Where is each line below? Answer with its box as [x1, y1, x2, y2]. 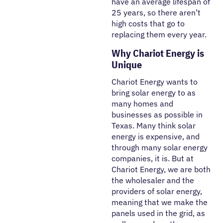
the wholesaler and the [111, 175, 194, 185]
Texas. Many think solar [111, 120, 196, 130]
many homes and [111, 99, 173, 109]
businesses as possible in [111, 110, 203, 119]
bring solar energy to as [111, 88, 196, 98]
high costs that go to [111, 18, 185, 29]
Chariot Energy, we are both [111, 164, 211, 174]
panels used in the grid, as [111, 208, 205, 218]
